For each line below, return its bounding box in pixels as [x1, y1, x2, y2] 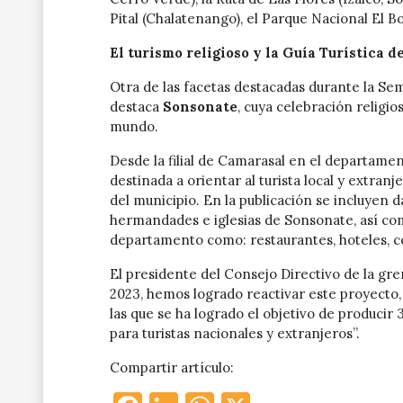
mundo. [110, 118, 158, 136]
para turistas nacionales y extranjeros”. [110, 325, 360, 343]
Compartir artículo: [110, 359, 234, 377]
